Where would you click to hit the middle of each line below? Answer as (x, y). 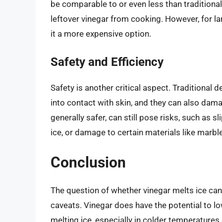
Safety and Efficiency (107, 62)
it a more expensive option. (101, 34)
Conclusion (88, 163)
